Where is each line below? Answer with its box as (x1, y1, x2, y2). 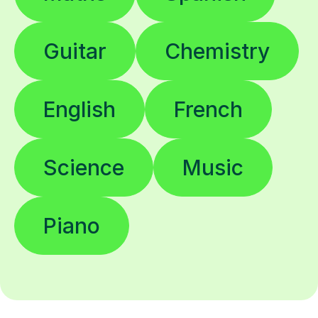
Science (43, 155, 124, 181)
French (174, 97, 243, 123)
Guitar (43, 38, 106, 65)
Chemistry (165, 38, 270, 65)
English (43, 97, 116, 123)
